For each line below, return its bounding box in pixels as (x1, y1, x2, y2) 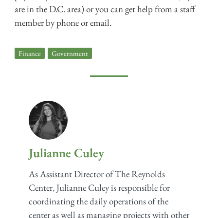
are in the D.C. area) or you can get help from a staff (15, 3, 195, 16)
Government (52, 49, 88, 58)
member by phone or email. (15, 17, 111, 29)
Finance (18, 49, 41, 58)
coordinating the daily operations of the (28, 195, 168, 207)
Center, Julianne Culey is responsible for (28, 181, 170, 194)
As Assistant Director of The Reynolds (28, 167, 165, 180)
